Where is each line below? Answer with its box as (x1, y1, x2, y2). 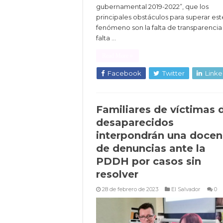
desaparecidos (96, 116, 174, 128)
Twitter (162, 69, 185, 78)
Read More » (102, 52, 133, 60)
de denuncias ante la (96, 142, 206, 154)
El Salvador (171, 186, 201, 193)
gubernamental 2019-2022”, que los (96, 2, 209, 11)
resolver (96, 168, 138, 180)
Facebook (108, 69, 141, 78)
